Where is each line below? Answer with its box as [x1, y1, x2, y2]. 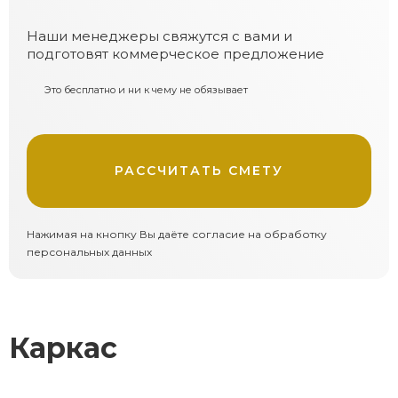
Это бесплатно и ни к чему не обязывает [44, 84, 248, 96]
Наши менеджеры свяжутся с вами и [27, 28, 292, 44]
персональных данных [27, 245, 152, 259]
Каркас [9, 330, 117, 365]
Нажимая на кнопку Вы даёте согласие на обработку [27, 227, 327, 241]
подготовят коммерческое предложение [27, 45, 324, 62]
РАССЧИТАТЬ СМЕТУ [115, 163, 283, 179]
